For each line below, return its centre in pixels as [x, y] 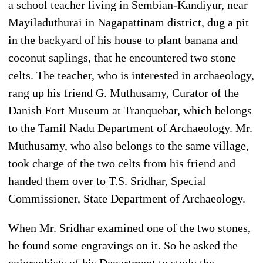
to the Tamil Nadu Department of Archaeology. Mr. [130, 128]
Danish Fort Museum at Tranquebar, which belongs [130, 110]
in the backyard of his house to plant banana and [123, 40]
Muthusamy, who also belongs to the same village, [129, 145]
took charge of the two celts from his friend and [122, 163]
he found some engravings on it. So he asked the [123, 245]
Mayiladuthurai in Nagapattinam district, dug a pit [129, 22]
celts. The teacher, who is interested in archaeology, [131, 75]
